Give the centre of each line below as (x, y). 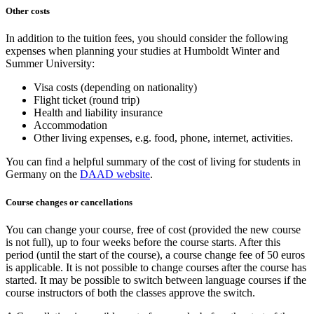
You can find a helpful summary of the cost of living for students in (153, 162)
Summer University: (50, 64)
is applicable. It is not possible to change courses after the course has (156, 267)
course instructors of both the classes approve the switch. (130, 292)
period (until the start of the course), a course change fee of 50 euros (155, 254)
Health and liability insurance (98, 113)
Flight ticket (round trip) (87, 100)
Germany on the (43, 175)
